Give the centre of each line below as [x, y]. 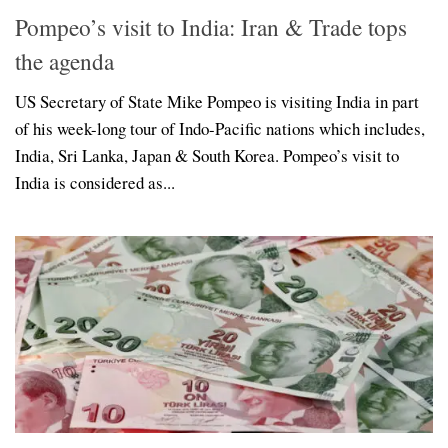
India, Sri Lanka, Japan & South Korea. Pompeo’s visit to [207, 156]
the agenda [64, 61]
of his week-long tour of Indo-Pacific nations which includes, [220, 129]
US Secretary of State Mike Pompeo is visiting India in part [217, 102]
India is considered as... [95, 183]
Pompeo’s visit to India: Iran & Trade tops [211, 27]
